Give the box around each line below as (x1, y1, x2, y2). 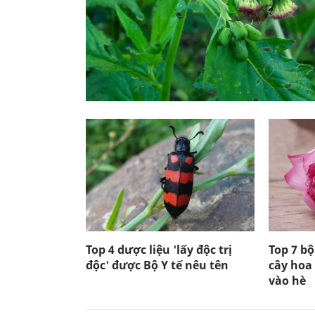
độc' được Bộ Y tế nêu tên (86, 257, 229, 273)
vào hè (269, 272, 306, 288)
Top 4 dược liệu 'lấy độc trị (86, 241, 232, 257)
